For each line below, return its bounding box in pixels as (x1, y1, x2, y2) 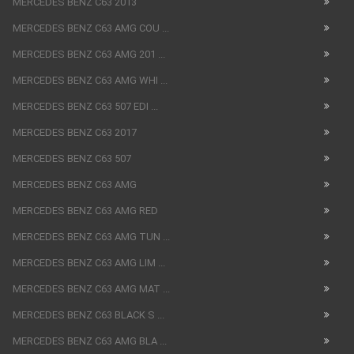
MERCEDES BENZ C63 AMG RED (13, 205, 158, 217)
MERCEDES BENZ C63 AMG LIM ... (13, 257, 165, 269)
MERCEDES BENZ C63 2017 (13, 126, 137, 139)
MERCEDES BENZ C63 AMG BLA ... (13, 335, 167, 348)
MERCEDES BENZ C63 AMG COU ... (13, 22, 169, 35)
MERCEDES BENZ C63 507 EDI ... (13, 100, 158, 113)
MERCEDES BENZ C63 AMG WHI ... (13, 74, 168, 87)
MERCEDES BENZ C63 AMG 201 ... (13, 48, 165, 61)
